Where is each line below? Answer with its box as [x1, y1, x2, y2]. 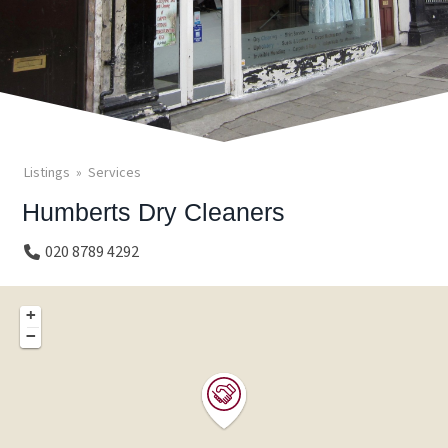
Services [88, 163, 141, 183]
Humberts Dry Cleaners [22, 198, 286, 226]
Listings [24, 163, 70, 183]
